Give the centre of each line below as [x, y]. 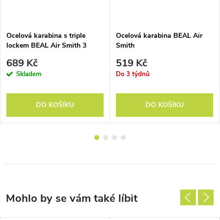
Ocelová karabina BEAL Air [159, 35]
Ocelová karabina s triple [46, 35]
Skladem [29, 74]
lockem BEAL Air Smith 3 [46, 45]
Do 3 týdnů [133, 74]
